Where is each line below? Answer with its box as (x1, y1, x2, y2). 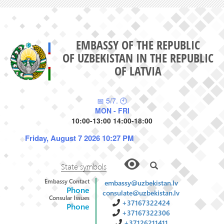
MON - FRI (94, 105, 129, 115)
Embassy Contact (44, 177, 89, 185)
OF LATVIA (114, 62, 161, 79)
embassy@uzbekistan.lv (104, 177, 178, 187)
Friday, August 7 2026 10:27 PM (25, 132, 134, 143)
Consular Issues (49, 193, 89, 201)
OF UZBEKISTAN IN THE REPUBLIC (62, 49, 213, 66)
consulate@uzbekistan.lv (102, 187, 179, 197)
